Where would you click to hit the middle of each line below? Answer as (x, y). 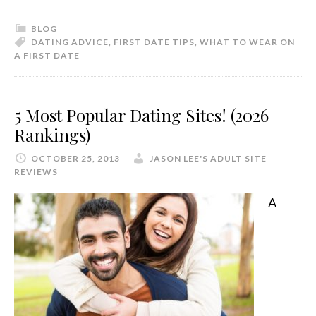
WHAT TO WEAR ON (247, 42)
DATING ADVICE (70, 42)
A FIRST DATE (47, 55)
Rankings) (52, 134)
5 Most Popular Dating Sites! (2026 (141, 115)
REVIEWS (36, 171)
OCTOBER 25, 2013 (75, 158)
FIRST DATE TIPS (154, 42)
